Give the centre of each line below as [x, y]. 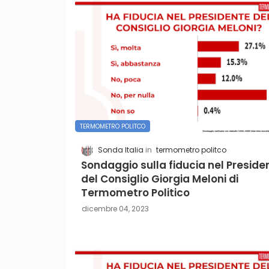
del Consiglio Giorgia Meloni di [159, 179]
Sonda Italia [120, 150]
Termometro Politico [135, 193]
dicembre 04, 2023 [115, 209]
